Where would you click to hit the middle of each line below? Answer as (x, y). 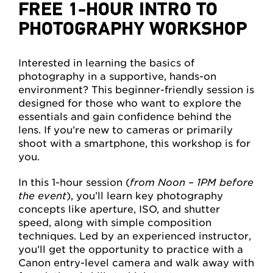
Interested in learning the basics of (106, 63)
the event (42, 196)
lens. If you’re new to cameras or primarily (126, 130)
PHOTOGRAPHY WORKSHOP (133, 29)
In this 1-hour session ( (74, 183)
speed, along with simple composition (115, 223)
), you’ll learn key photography (145, 196)
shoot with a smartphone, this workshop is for (134, 144)
